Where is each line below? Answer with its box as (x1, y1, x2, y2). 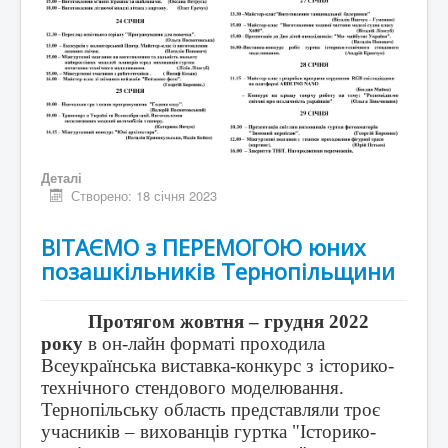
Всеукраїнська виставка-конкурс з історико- (41, 355, 394, 377)
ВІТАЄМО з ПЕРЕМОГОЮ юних (41, 232, 366, 263)
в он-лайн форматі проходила (83, 333, 325, 355)
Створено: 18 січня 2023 (71, 186, 218, 206)
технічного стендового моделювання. (41, 377, 344, 399)
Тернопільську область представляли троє (41, 399, 380, 421)
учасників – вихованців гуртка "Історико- (41, 421, 376, 443)
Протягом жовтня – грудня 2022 (88, 311, 370, 333)
